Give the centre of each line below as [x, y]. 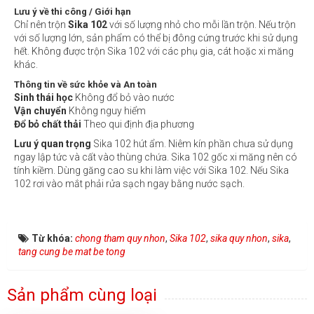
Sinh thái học [45, 97]
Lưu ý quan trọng [54, 143]
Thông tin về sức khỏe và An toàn [86, 84]
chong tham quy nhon [120, 238]
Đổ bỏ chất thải [49, 124]
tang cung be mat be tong [72, 251]
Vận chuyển [41, 110]
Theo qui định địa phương [139, 124]
